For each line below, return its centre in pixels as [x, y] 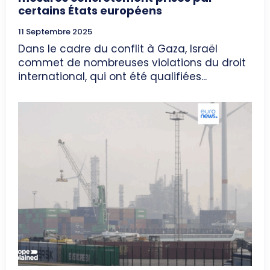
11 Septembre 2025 [55, 32]
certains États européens [90, 11]
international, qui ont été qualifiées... [112, 77]
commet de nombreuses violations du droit [132, 63]
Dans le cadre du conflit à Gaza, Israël [118, 49]
